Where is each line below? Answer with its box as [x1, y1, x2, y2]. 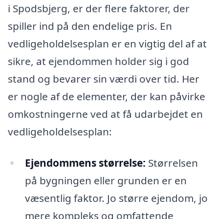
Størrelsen [145, 155, 198, 170]
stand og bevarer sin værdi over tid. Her [8, 71, 199, 86]
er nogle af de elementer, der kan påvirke [8, 89, 205, 103]
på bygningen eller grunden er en [24, 173, 187, 187]
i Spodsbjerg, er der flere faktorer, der [8, 1, 190, 15]
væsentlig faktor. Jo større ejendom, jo [24, 191, 208, 205]
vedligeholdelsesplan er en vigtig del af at [8, 36, 207, 50]
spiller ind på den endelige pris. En [8, 19, 172, 33]
